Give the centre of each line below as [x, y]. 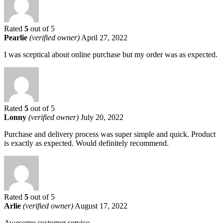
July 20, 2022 [102, 117]
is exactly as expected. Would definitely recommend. [86, 143]
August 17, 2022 [101, 206]
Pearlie [17, 37]
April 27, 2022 [104, 37]
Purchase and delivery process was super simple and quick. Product [110, 134]
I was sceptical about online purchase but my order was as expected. [111, 54]
